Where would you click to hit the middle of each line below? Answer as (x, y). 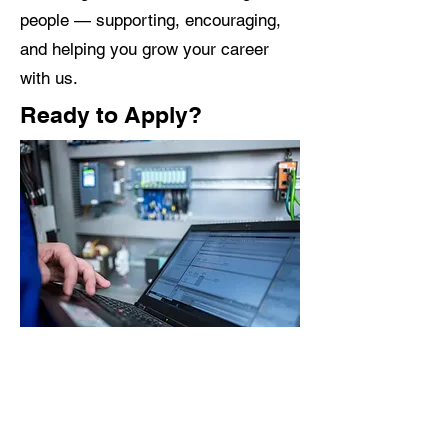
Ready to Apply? (111, 114)
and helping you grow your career (144, 49)
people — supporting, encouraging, (150, 20)
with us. (49, 78)
